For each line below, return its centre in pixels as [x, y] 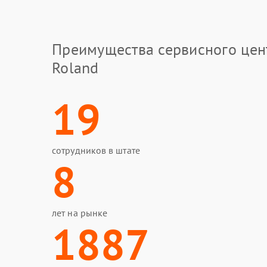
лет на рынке [80, 213]
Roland [75, 68]
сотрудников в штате [96, 150]
